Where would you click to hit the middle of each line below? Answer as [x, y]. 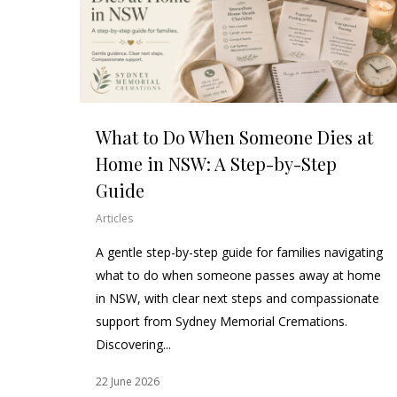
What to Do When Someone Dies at [234, 136]
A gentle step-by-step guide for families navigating [239, 252]
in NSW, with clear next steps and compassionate [237, 298]
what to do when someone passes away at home [238, 275]
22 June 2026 [128, 381]
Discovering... [133, 344]
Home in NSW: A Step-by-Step [216, 163]
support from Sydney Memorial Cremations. [222, 321]
